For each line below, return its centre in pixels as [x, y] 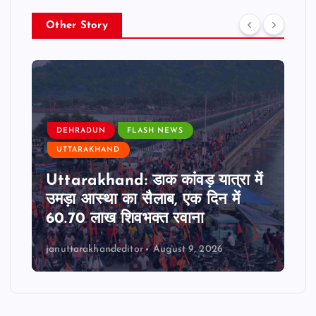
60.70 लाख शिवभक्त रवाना [125, 219]
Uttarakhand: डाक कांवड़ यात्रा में [154, 181]
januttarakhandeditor [95, 250]
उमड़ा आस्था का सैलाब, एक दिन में [143, 200]
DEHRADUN [81, 130]
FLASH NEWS [156, 130]
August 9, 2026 [188, 250]
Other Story [77, 26]
